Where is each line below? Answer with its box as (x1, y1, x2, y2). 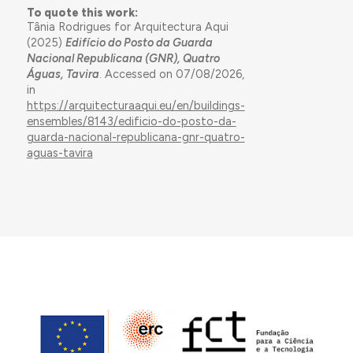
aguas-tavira (26, 146, 93, 161)
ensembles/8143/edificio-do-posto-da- (26, 114, 236, 129)
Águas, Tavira (26, 67, 99, 82)
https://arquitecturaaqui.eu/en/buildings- (26, 98, 245, 113)
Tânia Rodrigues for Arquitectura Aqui (26, 20, 229, 35)
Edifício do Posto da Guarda (65, 35, 213, 50)
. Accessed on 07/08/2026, (98, 67, 244, 82)
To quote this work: (26, 6, 138, 20)
